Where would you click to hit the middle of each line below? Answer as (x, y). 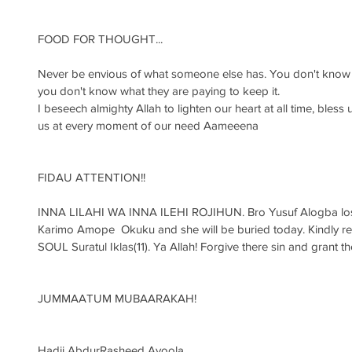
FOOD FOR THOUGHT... (100, 39)
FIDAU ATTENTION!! (92, 177)
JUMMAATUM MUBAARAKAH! (117, 298)
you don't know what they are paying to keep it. (160, 91)
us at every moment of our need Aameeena (148, 125)
